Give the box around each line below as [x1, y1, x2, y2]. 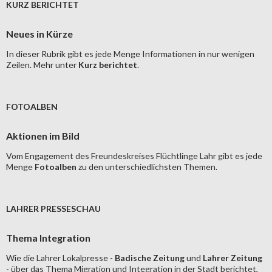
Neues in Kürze [6, 27, 73, 39]
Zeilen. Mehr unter [6, 59, 78, 70]
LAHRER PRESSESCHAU [6, 203, 101, 214]
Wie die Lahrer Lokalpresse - [6, 252, 115, 263]
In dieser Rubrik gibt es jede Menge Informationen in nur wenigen [6, 48, 254, 59]
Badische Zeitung [115, 252, 185, 263]
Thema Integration [6, 231, 90, 243]
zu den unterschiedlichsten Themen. [76, 161, 217, 172]
